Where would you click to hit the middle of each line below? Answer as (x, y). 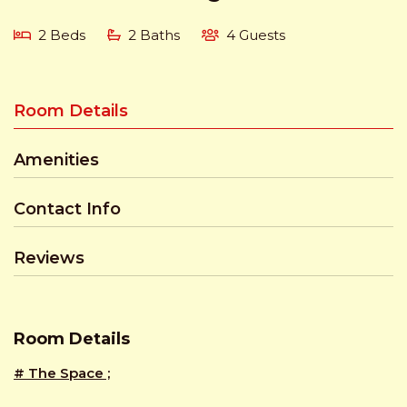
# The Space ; (62, 372)
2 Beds (62, 35)
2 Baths (154, 35)
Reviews (49, 258)
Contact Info (67, 208)
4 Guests (256, 35)
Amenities (56, 159)
